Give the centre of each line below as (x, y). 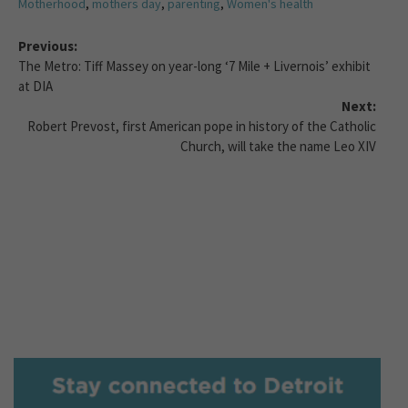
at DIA (36, 87)
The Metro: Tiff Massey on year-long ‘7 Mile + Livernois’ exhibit (194, 66)
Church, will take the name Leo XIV (278, 147)
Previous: (48, 46)
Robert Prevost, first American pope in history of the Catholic (202, 127)
